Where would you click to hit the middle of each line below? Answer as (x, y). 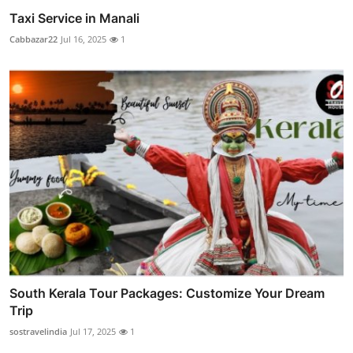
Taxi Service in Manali (74, 19)
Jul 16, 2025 (84, 39)
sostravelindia (38, 331)
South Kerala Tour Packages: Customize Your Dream (167, 293)
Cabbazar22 (33, 39)
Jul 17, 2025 (93, 331)
